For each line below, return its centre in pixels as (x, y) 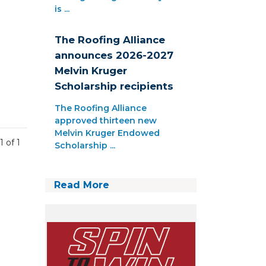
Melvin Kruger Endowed (107, 133)
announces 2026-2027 (114, 56)
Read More (82, 185)
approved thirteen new (106, 121)
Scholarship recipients (114, 86)
